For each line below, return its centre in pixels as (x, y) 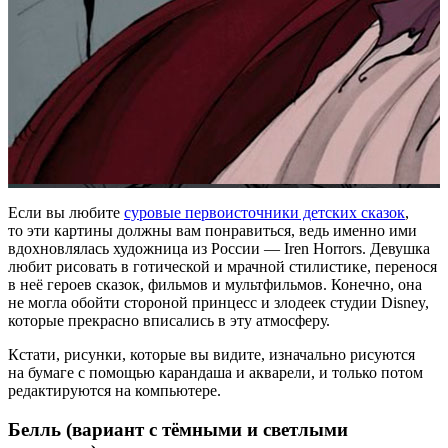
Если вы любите (66, 212)
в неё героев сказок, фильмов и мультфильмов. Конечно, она (215, 284)
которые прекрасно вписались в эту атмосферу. (169, 320)
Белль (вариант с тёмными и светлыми (178, 429)
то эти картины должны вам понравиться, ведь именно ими (212, 230)
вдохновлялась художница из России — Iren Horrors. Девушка (219, 248)
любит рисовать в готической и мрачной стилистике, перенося (222, 266)
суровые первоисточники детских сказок (264, 212)
